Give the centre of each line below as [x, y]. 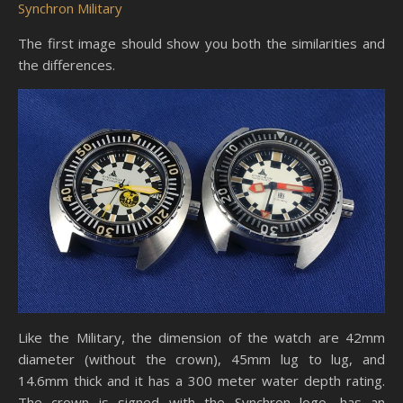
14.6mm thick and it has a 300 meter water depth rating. [201, 380]
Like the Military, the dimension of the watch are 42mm [201, 337]
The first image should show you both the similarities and [201, 43]
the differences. [67, 65]
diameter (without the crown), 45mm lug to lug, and [201, 358]
